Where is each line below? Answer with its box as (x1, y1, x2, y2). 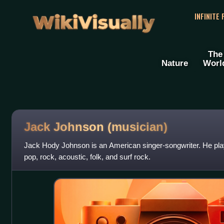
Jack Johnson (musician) (23, 119, 167, 133)
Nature (161, 58, 188, 68)
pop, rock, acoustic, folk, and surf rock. (23, 152, 150, 161)
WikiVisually (29, 5, 158, 33)
